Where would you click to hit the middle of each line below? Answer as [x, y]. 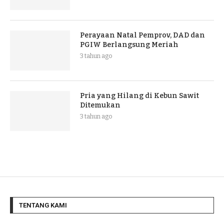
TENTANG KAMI [43, 205]
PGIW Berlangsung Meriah [129, 44]
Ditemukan [100, 105]
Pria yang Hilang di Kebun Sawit [139, 95]
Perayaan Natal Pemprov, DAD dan [142, 35]
